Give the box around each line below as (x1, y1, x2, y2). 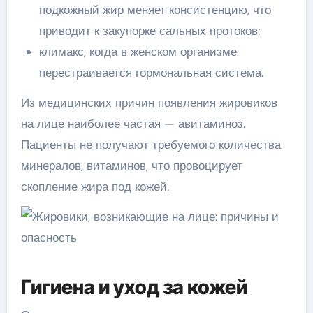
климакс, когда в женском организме (38, 43, 237, 59)
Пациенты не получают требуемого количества (20, 136, 281, 152)
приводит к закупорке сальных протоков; (38, 22, 261, 38)
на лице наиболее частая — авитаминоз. (20, 115, 245, 131)
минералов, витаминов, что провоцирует (20, 157, 242, 173)
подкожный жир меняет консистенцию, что (38, 1, 271, 17)
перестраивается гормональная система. (38, 64, 263, 80)
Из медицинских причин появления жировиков (20, 94, 277, 110)
